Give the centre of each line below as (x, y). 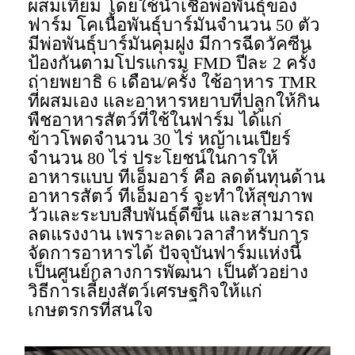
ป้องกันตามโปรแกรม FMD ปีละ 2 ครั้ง (172, 63)
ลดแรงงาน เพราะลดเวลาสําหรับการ (169, 235)
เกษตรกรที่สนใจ (91, 311)
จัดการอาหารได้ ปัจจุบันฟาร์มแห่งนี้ (165, 254)
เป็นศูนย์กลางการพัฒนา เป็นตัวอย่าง (168, 273)
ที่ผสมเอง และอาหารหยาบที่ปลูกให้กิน (174, 101)
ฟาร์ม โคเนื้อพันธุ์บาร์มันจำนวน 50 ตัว (174, 25)
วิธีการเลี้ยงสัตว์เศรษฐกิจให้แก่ (145, 292)
